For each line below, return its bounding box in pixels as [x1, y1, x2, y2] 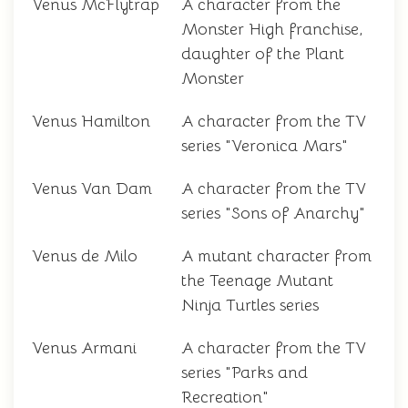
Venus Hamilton [32, 111, 150, 132]
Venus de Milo [32, 246, 138, 267]
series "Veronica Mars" [181, 136, 348, 157]
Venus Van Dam [32, 178, 152, 199]
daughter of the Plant [181, 44, 344, 65]
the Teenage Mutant [181, 270, 333, 291]
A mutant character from [181, 246, 372, 267]
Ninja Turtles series [181, 295, 319, 316]
